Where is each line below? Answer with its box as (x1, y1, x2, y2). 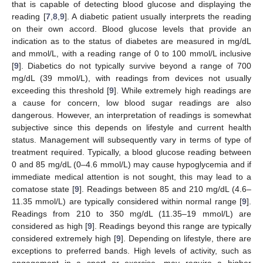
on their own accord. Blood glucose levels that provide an (12, 24, 251, 33)
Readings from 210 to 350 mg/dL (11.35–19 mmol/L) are (12, 209, 251, 218)
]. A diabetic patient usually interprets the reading (64, 12, 251, 21)
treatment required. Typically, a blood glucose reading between (12, 147, 251, 157)
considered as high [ (12, 221, 87, 231)
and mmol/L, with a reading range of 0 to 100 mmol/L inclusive (12, 49, 251, 58)
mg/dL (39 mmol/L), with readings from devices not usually (12, 73, 251, 83)
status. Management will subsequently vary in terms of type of (12, 135, 251, 144)
